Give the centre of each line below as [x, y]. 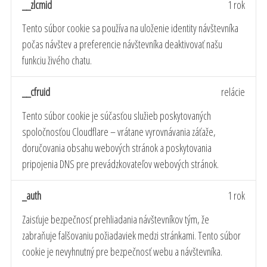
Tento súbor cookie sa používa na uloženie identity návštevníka [130, 28]
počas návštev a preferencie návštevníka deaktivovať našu [122, 44]
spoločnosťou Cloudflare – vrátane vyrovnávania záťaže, [119, 131]
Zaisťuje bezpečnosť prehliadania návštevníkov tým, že [116, 219]
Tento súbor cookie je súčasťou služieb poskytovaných [117, 115]
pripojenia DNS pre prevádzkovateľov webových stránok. [120, 164]
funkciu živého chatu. [57, 60]
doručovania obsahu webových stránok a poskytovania [117, 148]
